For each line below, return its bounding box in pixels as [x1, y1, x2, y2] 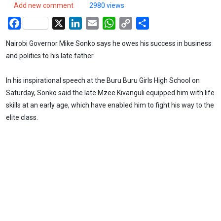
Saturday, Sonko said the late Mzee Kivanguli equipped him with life [6, 89, 215, 97]
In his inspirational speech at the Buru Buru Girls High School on [6, 76, 200, 85]
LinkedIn [82, 17, 111, 27]
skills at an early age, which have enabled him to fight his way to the [6, 101, 214, 110]
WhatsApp [115, 17, 151, 27]
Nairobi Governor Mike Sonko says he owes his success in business [6, 39, 212, 47]
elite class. [6, 113, 38, 122]
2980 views [89, 1, 124, 9]
